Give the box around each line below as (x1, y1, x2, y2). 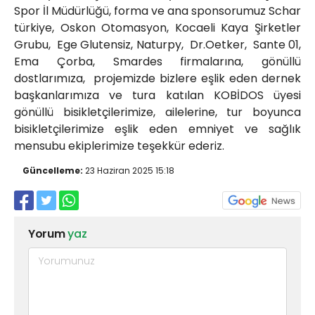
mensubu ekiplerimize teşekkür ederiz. (14, 138, 224, 155)
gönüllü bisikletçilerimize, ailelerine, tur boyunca (14, 104, 301, 121)
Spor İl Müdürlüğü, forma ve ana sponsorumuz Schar (14, 3, 301, 20)
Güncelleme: (22, 165, 83, 177)
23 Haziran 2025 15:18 (83, 165, 174, 177)
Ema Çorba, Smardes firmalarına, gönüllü (14, 53, 301, 70)
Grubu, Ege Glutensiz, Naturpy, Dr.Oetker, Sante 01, (14, 37, 301, 53)
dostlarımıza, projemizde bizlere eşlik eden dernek (14, 70, 301, 87)
